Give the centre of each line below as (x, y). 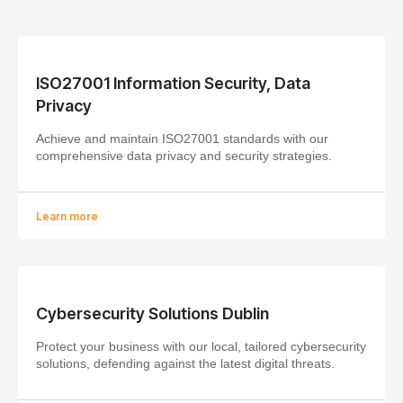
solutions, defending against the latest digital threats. (185, 363)
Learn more (67, 216)
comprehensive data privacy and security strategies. (184, 155)
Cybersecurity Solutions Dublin (152, 313)
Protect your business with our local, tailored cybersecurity (201, 346)
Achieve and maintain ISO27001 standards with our (182, 138)
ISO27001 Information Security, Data (173, 83)
